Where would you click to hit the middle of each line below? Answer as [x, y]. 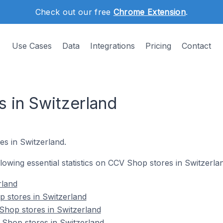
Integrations [112, 46]
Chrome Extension [149, 12]
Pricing [158, 46]
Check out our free [74, 12]
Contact [196, 46]
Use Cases [32, 46]
